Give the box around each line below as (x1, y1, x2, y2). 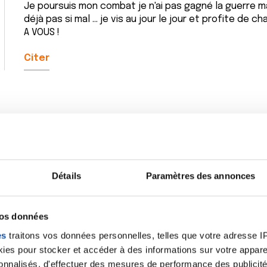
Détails (52, 170, 81, 181)
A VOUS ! (24, 27, 60, 38)
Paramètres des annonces (145, 170, 256, 181)
